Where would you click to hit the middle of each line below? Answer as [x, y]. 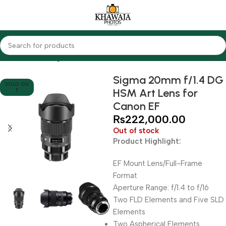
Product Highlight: [147, 141]
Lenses [35, 58]
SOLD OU [17, 84]
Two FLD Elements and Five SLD [168, 200]
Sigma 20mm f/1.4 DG [168, 80]
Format [125, 176]
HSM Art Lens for [155, 93]
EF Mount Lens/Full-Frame [158, 163]
